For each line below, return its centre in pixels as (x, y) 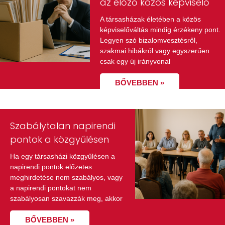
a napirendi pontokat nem (51, 188)
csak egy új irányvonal (135, 61)
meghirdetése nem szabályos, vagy (66, 177)
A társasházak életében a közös (151, 19)
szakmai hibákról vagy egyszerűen (155, 50)
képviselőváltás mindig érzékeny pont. (160, 29)
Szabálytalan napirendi (63, 126)
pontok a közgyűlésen (60, 139)
